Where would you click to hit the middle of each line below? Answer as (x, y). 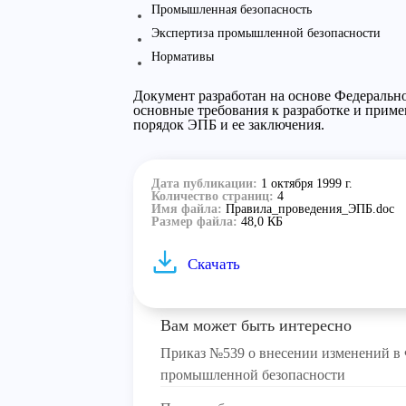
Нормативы (183, 57)
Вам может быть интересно (256, 325)
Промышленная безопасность (232, 10)
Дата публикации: (206, 184)
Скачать (214, 264)
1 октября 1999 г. (307, 184)
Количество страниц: (214, 196)
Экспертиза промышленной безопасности (266, 33)
